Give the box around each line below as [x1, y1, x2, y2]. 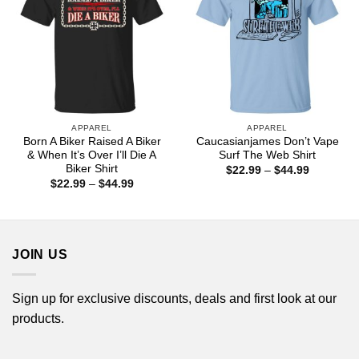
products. [12, 311, 64, 325]
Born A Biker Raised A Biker [22, 135, 161, 148]
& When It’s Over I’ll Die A [27, 149, 156, 162]
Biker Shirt [66, 163, 118, 175]
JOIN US [12, 248, 68, 262]
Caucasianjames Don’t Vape [196, 135, 339, 148]
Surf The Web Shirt [219, 149, 316, 162]
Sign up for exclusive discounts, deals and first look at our [12, 291, 337, 305]
